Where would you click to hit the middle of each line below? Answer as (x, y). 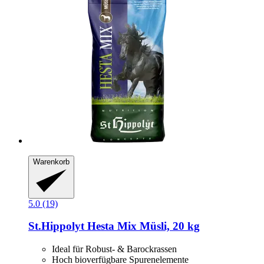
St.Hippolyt (56, 226)
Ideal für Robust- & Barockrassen (114, 249)
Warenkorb (51, 162)
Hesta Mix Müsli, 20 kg (142, 226)
